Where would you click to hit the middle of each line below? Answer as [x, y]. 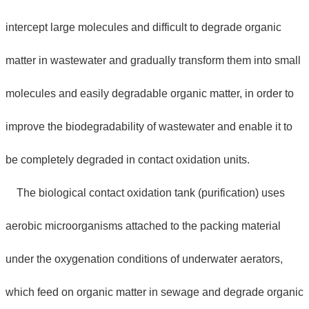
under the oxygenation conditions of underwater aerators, [144, 259]
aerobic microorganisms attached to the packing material [143, 226]
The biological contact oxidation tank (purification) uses [145, 192]
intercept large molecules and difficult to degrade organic [143, 27]
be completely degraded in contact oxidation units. [128, 159]
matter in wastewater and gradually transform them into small [153, 60]
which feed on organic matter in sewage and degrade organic [154, 292]
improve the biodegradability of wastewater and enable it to [149, 126]
